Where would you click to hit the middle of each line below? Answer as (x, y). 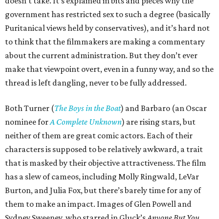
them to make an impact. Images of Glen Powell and (98, 204)
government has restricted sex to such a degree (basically (108, 14)
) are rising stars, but (159, 122)
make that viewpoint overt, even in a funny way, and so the (109, 69)
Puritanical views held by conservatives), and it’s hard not (107, 28)
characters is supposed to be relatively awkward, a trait (104, 149)
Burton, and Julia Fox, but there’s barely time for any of (103, 190)
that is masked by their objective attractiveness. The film (106, 163)
